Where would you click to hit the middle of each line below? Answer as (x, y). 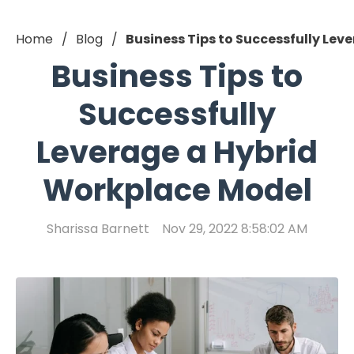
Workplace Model (177, 190)
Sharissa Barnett (98, 228)
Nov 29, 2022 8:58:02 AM (235, 228)
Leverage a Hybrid (177, 152)
